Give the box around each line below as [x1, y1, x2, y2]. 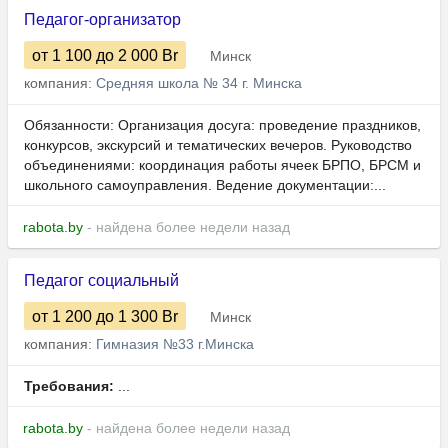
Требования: [24, 378, 114, 395]
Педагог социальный [24, 272, 179, 290]
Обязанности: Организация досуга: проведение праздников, [24, 117, 421, 134]
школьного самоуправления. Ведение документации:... [24, 177, 386, 194]
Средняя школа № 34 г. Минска [96, 75, 302, 92]
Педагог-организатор [24, 11, 181, 29]
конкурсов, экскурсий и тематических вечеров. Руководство [24, 137, 412, 154]
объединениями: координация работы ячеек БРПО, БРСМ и [24, 157, 421, 174]
